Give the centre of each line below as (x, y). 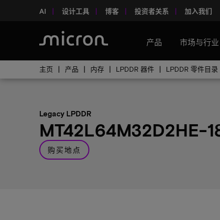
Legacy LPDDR (65, 113)
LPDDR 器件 (135, 69)
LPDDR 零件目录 (192, 69)
